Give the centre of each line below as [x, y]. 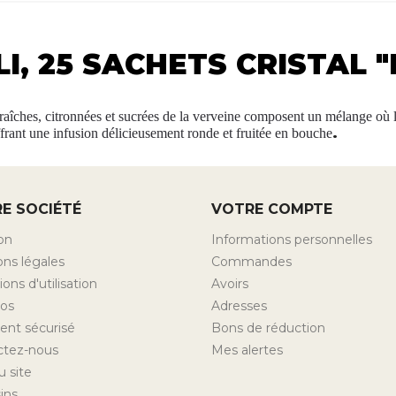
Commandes [251, 261]
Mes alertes [247, 350]
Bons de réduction [268, 327]
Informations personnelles [292, 239]
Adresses [239, 305]
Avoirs [230, 283]
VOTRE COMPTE [272, 209]
